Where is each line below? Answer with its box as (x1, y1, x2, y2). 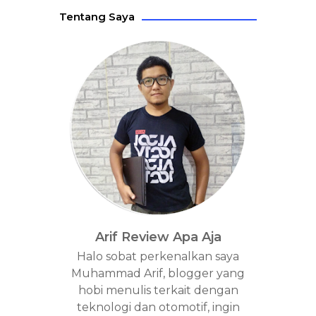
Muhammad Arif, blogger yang (71, 267, 245, 280)
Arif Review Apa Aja (95, 229, 221, 245)
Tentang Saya (59, 10, 135, 23)
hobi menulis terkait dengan (78, 284, 238, 297)
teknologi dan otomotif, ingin (76, 300, 240, 314)
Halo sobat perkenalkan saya (77, 250, 239, 263)
